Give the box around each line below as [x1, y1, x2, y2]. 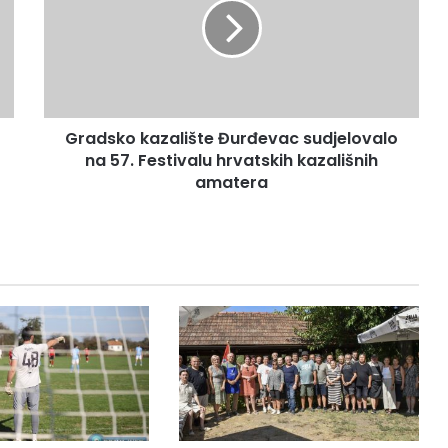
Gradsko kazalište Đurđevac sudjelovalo [65, 127, 398, 150]
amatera [195, 171, 268, 194]
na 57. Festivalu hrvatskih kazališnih [85, 149, 378, 172]
